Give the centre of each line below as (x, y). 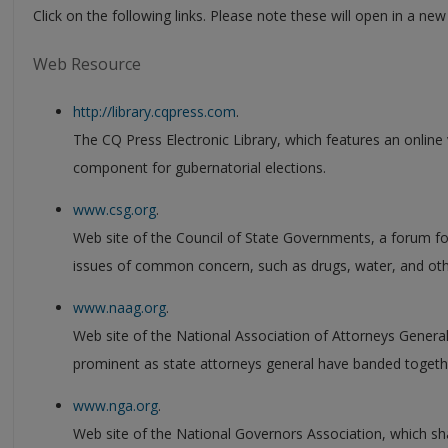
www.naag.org (119, 307)
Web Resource (87, 63)
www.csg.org (114, 209)
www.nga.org (115, 405)
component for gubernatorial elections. (199, 167)
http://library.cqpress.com (154, 111)
